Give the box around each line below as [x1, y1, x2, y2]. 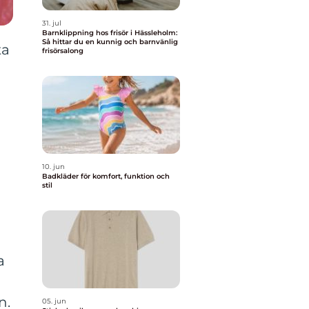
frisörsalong [42, 46, 83, 55]
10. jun [42, 162, 65, 171]
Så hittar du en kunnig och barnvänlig [42, 37, 178, 46]
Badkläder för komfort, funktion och [42, 172, 170, 181]
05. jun [42, 297, 66, 306]
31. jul [42, 19, 61, 28]
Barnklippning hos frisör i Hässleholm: [42, 28, 177, 37]
